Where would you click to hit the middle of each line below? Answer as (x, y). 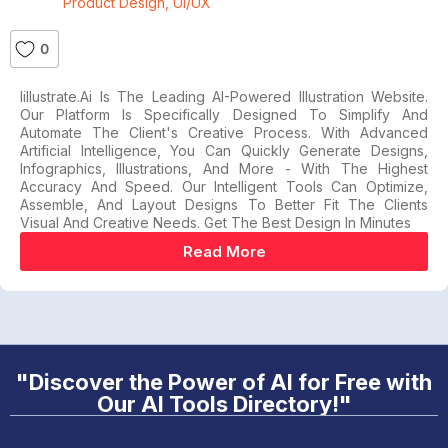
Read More (224, 251)
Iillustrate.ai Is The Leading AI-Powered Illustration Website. (224, 96)
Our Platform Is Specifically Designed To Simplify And (224, 114)
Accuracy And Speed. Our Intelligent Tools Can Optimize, (224, 186)
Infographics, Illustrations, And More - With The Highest (224, 168)
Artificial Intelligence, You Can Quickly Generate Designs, (224, 150)
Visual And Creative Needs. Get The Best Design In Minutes (215, 222)
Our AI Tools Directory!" (224, 404)
